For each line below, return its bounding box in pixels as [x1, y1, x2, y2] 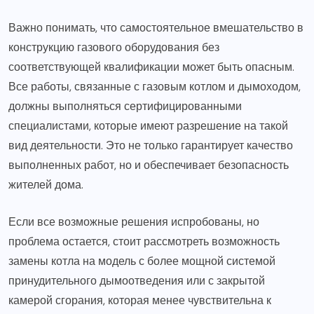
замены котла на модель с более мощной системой [8, 253, 275, 268]
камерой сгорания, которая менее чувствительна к [8, 292, 271, 308]
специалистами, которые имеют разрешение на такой [8, 118, 288, 133]
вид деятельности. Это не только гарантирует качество [8, 137, 293, 153]
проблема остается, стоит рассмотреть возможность [8, 233, 280, 249]
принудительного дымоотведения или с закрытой [8, 273, 265, 288]
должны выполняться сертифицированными [8, 98, 242, 114]
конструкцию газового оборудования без [8, 39, 219, 55]
